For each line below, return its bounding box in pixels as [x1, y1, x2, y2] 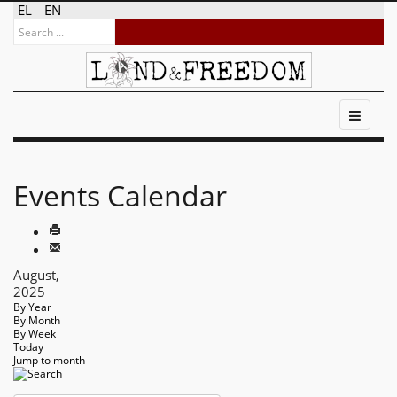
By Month [13, 313, 60, 328]
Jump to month [13, 353, 85, 368]
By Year [13, 300, 51, 315]
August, [13, 266, 59, 284]
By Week [13, 326, 56, 341]
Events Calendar [13, 176, 227, 214]
